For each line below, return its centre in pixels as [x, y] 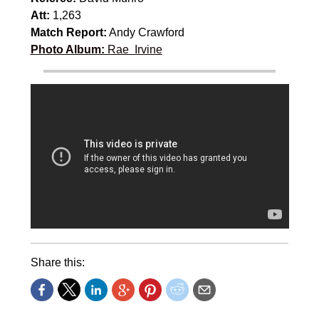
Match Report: [68, 32]
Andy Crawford [145, 32]
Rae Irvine [133, 49]
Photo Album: [67, 49]
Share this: [57, 262]
